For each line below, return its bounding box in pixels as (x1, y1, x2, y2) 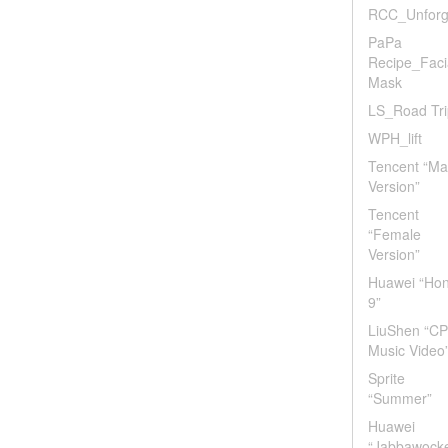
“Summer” (368, 388, 432, 408)
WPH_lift (368, 128, 422, 148)
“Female (368, 224, 421, 244)
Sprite (368, 368, 405, 388)
